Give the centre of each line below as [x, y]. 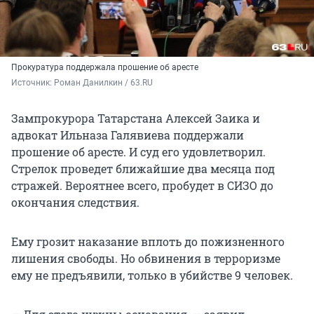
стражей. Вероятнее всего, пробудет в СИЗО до [142, 186]
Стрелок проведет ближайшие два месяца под [143, 169]
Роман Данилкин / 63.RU [103, 83]
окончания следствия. [75, 203]
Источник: [33, 83]
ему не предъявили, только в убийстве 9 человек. [152, 275]
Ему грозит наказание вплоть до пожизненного [148, 242]
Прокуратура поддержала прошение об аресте [105, 68]
